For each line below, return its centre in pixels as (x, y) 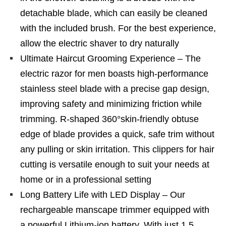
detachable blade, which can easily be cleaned (114, 13)
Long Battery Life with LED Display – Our (103, 195)
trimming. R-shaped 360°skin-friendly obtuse (109, 119)
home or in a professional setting (86, 180)
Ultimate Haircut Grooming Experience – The (110, 59)
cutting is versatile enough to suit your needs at (115, 164)
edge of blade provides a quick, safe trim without (117, 134)
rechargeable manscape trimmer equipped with (115, 210)
